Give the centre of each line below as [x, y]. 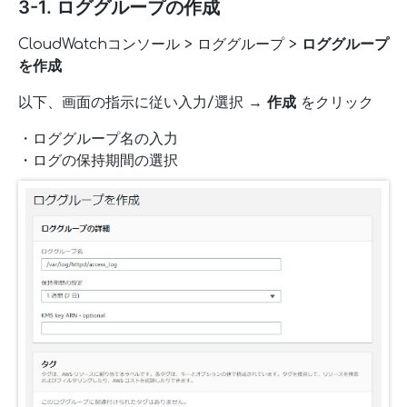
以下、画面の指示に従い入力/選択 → [143, 103]
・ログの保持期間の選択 [98, 161]
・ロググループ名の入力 [98, 139]
